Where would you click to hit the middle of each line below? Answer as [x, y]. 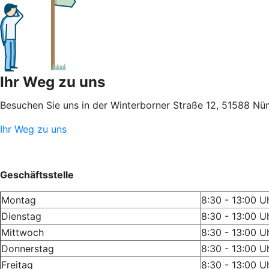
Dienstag [21, 216]
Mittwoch [23, 232]
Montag [19, 200]
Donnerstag [28, 248]
